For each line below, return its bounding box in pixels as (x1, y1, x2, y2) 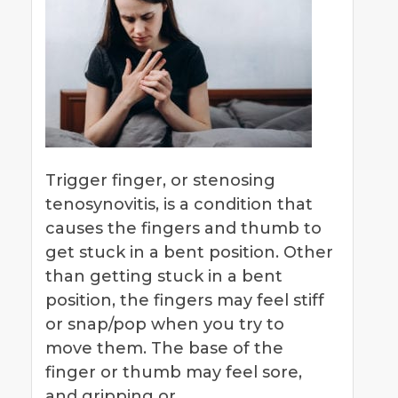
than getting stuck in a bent (45, 266, 283, 286)
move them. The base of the (45, 338, 283, 358)
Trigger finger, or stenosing (45, 170, 275, 190)
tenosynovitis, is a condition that (45, 194, 313, 214)
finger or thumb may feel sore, (45, 362, 302, 382)
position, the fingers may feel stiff (45, 290, 324, 310)
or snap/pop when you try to (45, 314, 284, 334)
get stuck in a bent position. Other (45, 242, 333, 262)
